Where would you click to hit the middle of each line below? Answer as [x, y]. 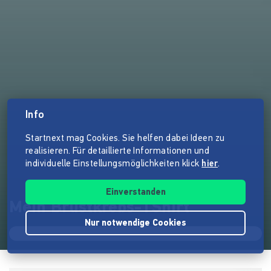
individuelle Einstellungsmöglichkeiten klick [114, 164]
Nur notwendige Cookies [135, 224]
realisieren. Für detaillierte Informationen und [118, 152]
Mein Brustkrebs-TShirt [99, 208]
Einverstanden [135, 193]
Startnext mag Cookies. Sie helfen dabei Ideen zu [125, 139]
